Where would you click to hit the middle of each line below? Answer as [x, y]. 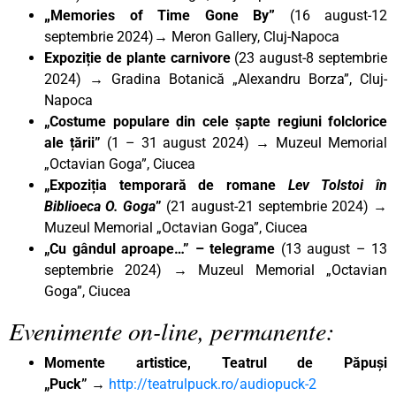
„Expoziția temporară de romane [166, 185]
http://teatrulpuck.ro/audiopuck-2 [213, 384]
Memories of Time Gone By [160, 15]
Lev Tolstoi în [338, 185]
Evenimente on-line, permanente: [171, 330]
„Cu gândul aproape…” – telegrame [160, 248]
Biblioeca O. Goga [100, 206]
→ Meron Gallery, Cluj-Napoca [247, 36]
